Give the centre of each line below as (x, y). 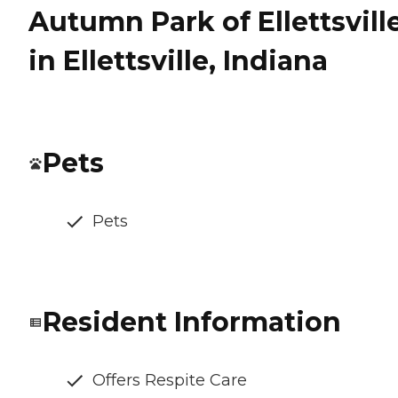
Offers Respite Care (170, 381)
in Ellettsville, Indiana (178, 61)
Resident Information (192, 322)
